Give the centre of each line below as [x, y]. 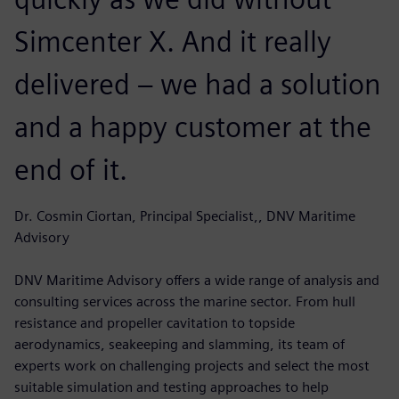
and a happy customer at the [193, 126]
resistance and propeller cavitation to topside [155, 322]
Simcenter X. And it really [173, 41]
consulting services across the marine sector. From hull [185, 301]
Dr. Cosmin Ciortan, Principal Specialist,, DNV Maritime [185, 216]
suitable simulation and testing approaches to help [171, 387]
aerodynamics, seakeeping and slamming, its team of [179, 344]
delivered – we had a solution [198, 84]
